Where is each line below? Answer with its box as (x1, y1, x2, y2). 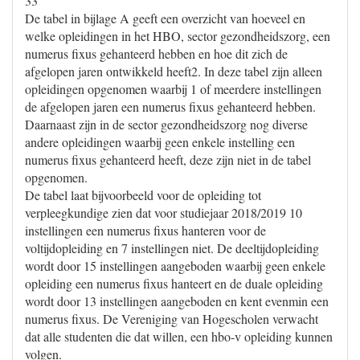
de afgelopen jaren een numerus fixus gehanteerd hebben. (25, 98, 316, 115)
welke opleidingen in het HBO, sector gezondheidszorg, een (25, 27, 330, 44)
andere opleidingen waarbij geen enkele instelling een (25, 133, 295, 150)
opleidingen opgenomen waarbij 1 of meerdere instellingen (25, 80, 321, 97)
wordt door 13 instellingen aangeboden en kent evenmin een (25, 292, 329, 309)
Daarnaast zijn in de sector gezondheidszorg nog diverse (25, 116, 308, 133)
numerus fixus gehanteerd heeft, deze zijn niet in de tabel (25, 151, 311, 168)
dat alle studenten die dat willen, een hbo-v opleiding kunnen (25, 328, 333, 345)
